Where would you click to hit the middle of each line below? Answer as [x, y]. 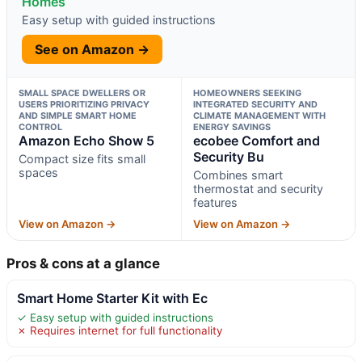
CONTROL [40, 126]
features [215, 202]
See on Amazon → [92, 49]
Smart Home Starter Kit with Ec [112, 298]
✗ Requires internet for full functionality [120, 330]
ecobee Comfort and [256, 140]
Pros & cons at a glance [83, 263]
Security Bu [228, 156]
